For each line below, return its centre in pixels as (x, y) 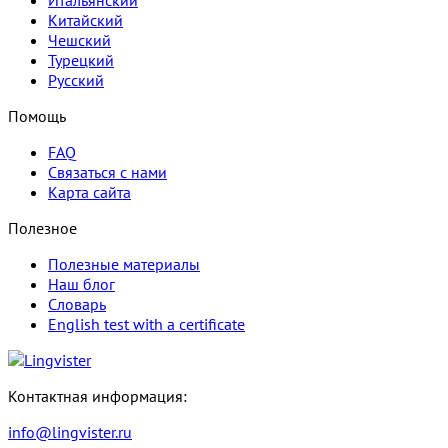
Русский (76, 80)
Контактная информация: (97, 396)
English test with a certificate (146, 324)
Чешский (79, 40)
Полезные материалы (124, 264)
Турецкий (81, 60)
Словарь (77, 304)
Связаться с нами (107, 172)
